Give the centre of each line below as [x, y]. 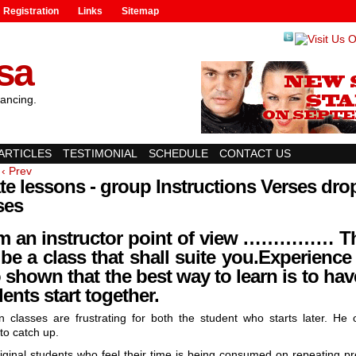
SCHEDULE [178, 153]
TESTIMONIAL [100, 153]
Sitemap [140, 11]
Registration [31, 11]
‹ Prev [17, 171]
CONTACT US [255, 153]
